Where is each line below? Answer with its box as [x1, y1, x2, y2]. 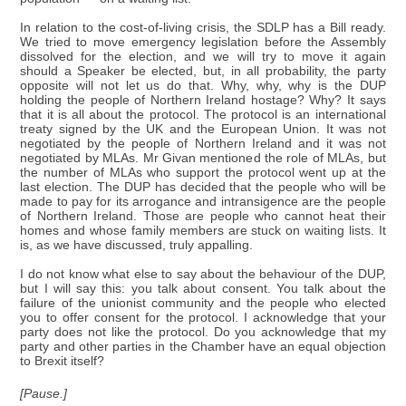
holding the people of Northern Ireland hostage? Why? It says [20, 92, 386, 107]
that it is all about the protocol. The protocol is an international [20, 107, 386, 121]
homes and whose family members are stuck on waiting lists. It [20, 223, 386, 237]
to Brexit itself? [20, 353, 105, 368]
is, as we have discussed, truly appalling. [20, 237, 254, 252]
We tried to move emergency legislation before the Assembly [20, 34, 386, 49]
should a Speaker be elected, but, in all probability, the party [20, 63, 386, 78]
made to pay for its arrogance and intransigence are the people [20, 194, 386, 208]
